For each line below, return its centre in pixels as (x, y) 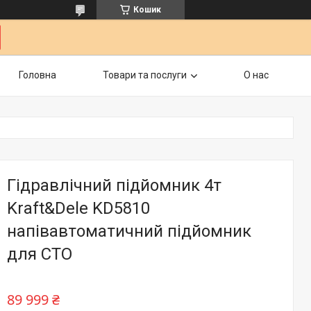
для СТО (40, 254)
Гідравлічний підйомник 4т (114, 185)
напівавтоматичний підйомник (129, 231)
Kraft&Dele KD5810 (78, 208)
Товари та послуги (145, 75)
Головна (37, 75)
